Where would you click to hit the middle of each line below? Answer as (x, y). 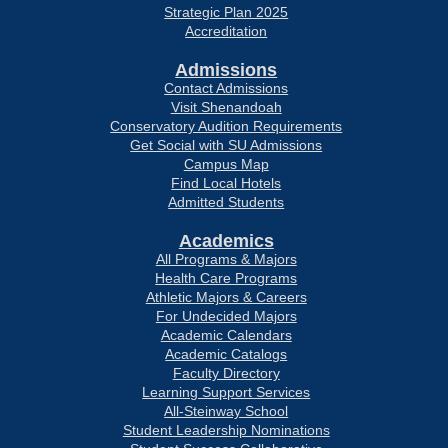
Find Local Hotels (226, 183)
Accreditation (226, 31)
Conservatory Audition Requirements (226, 126)
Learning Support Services (226, 392)
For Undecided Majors (226, 316)
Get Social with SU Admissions (226, 145)
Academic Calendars (226, 335)
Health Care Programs (226, 278)
